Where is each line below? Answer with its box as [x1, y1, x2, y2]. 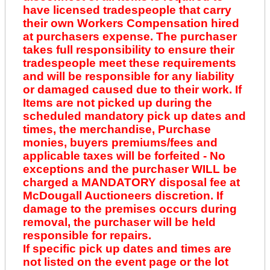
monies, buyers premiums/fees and [22, 136, 218, 149]
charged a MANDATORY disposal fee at [22, 176, 240, 189]
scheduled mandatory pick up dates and [22, 110, 246, 123]
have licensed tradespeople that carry [22, 4, 231, 17]
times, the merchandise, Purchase [22, 123, 211, 136]
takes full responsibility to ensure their [22, 43, 234, 57]
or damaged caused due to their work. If [22, 83, 242, 96]
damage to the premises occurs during [22, 202, 237, 216]
